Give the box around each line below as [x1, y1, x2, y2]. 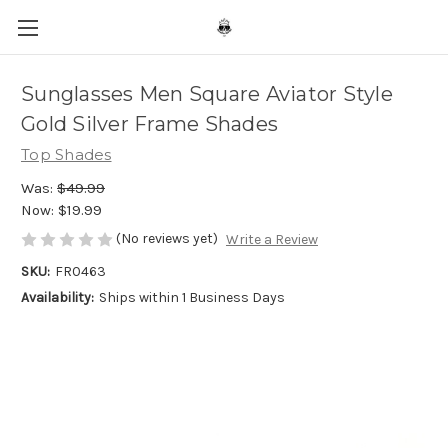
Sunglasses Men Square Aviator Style [21, 82, 393, 107]
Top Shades [21, 145, 112, 164]
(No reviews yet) [116, 229, 218, 247]
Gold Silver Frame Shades [21, 112, 278, 137]
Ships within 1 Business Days [98, 289, 285, 307]
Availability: [21, 289, 94, 307]
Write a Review [225, 231, 318, 249]
